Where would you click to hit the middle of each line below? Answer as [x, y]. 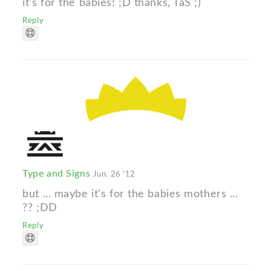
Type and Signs [58, 173]
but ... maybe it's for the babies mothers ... [130, 194]
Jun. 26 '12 [114, 174]
